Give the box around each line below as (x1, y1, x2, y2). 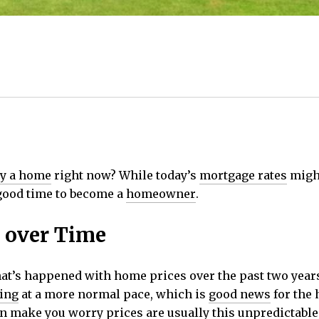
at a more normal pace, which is (19, 287, 209, 302)
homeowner (126, 187, 196, 201)
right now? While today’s (51, 168, 199, 182)
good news (209, 287, 271, 302)
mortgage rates (199, 168, 287, 182)
